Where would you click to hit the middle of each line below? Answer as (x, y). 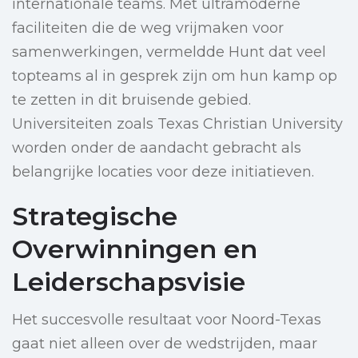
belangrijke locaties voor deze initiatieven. (163, 172)
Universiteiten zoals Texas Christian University (177, 124)
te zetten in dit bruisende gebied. (131, 100)
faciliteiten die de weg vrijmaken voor (148, 28)
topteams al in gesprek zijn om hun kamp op (175, 76)
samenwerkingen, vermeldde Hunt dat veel (169, 52)
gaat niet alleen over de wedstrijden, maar (165, 344)
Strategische (95, 217)
